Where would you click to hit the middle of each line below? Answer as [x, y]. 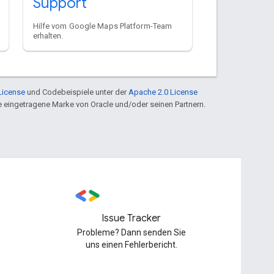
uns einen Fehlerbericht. [131, 245]
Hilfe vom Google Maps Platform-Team [102, 26]
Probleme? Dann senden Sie [131, 232]
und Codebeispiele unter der [77, 92]
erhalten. [48, 35]
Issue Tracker [131, 218]
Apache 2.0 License [163, 92]
